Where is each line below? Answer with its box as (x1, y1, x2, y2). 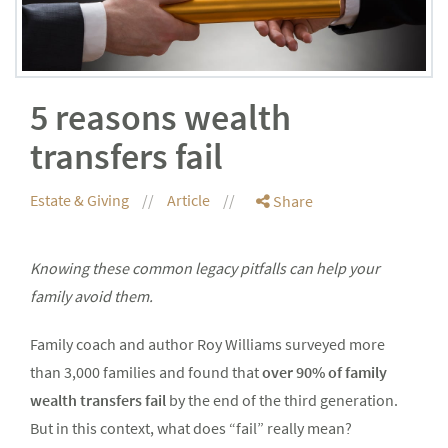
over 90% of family (262, 362, 387, 383)
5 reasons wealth (30, 95, 291, 141)
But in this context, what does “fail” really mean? (30, 418, 352, 439)
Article (167, 190, 213, 211)
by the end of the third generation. (169, 390, 398, 411)
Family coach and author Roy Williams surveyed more (30, 334, 385, 355)
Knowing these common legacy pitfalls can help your (30, 258, 380, 279)
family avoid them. (30, 286, 153, 307)
